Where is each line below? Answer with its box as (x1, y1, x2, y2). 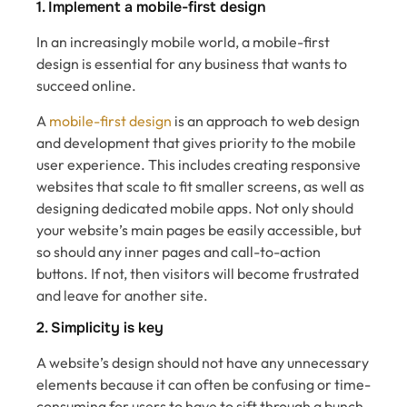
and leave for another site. (36, 285, 208, 304)
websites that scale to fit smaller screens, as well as (36, 176, 364, 195)
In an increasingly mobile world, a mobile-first (36, 33, 330, 52)
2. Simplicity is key (36, 318, 164, 338)
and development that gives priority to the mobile (36, 133, 356, 152)
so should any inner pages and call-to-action (36, 242, 321, 261)
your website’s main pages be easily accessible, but (36, 220, 362, 239)
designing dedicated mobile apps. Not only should (36, 198, 353, 217)
